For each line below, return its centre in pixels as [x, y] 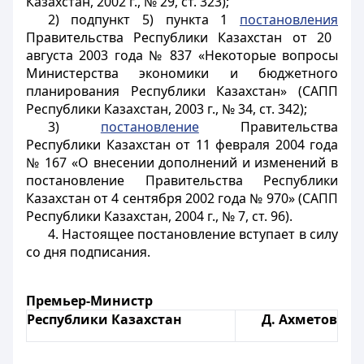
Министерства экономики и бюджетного [182, 73]
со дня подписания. [88, 252]
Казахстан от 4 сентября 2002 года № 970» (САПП [182, 198]
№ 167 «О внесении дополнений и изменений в [182, 162]
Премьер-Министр [89, 301]
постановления [289, 19]
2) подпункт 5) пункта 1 [143, 19]
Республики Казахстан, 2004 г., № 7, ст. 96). [159, 216]
